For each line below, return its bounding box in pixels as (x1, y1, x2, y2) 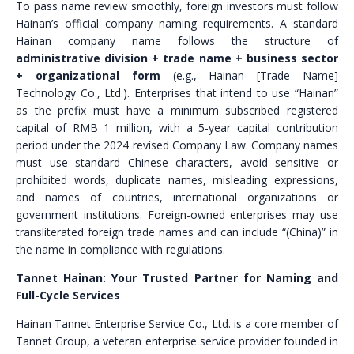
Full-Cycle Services (16, 288, 120, 303)
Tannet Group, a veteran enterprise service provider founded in (16, 333, 338, 348)
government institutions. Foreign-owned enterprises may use (16, 207, 338, 222)
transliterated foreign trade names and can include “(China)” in (16, 224, 338, 239)
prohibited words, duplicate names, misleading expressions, (16, 172, 338, 187)
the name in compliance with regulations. (16, 242, 225, 257)
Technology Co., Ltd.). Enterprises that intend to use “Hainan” (16, 85, 338, 100)
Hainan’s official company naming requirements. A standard (16, 16, 338, 31)
